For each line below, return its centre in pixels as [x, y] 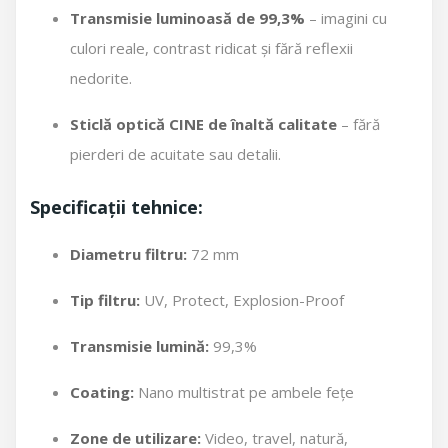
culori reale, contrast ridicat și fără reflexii [211, 48]
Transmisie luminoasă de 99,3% [187, 18]
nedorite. [101, 78]
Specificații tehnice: [116, 207]
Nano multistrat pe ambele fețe [244, 392]
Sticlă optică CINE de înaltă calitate [203, 124]
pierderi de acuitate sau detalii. [175, 154]
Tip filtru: [105, 300]
